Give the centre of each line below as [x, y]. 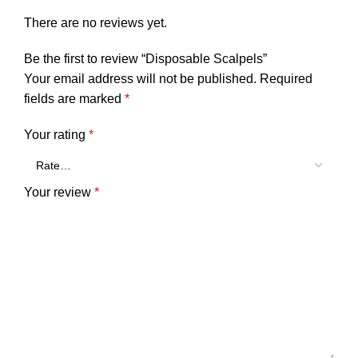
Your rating [56, 134]
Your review [59, 192]
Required [286, 78]
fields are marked [74, 98]
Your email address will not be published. [140, 78]
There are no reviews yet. [95, 22]
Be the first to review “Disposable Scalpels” [145, 58]
